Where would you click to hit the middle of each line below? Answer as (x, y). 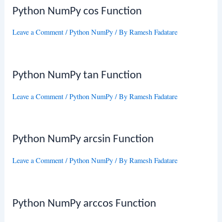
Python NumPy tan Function (77, 76)
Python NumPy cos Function (77, 11)
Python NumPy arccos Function (84, 204)
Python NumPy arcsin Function (83, 140)
